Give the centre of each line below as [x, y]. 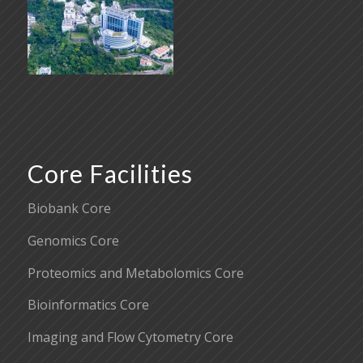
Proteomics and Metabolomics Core [135, 273]
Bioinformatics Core [88, 305]
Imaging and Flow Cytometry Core [130, 337]
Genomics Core [73, 240]
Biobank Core [69, 209]
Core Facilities [110, 173]
